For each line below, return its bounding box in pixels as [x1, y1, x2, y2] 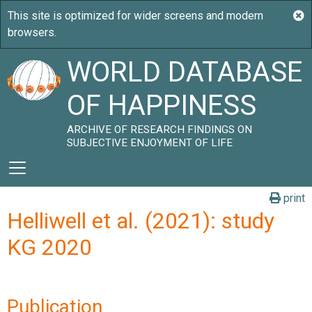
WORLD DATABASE [67, 56, 303, 88]
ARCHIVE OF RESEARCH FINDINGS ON [67, 123, 253, 136]
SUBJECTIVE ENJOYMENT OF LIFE [67, 136, 233, 149]
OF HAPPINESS [67, 89, 257, 122]
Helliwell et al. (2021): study [7, 208, 274, 234]
